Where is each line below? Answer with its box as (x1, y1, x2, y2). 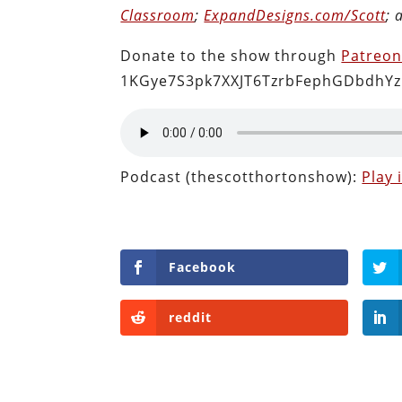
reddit (169, 308, 213, 326)
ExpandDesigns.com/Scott (204, 4, 387, 25)
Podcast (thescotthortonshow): (120, 166, 363, 187)
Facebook (169, 258, 237, 275)
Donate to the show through (120, 45, 342, 66)
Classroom (120, 4, 196, 25)
